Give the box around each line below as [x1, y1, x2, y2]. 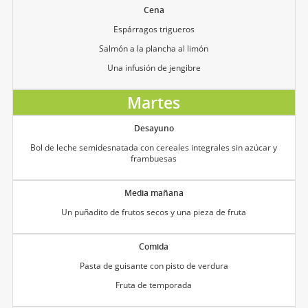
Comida [139, 240, 169, 252]
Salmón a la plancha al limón [99, 42, 209, 54]
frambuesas [131, 152, 177, 164]
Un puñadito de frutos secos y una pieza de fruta [61, 206, 247, 218]
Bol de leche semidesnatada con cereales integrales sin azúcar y [30, 141, 278, 153]
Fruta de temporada [115, 278, 192, 291]
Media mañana [124, 186, 184, 199]
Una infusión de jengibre [107, 61, 201, 74]
